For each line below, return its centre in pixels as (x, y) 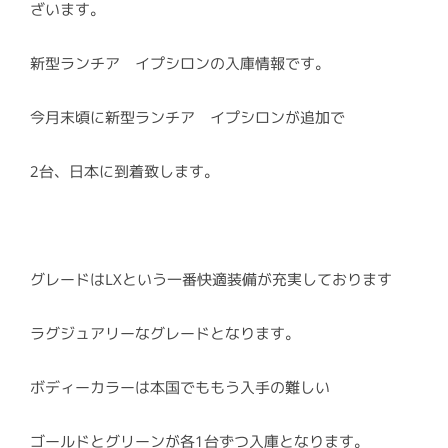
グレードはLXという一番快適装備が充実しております (211, 280)
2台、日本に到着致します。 (124, 172)
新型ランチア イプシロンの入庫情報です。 (180, 64)
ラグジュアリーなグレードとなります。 (165, 334)
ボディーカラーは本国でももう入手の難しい (180, 388)
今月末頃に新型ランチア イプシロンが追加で (187, 118)
